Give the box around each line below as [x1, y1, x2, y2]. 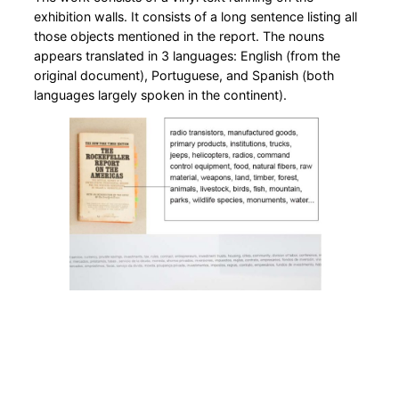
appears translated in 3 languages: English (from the [34, 47, 340, 63]
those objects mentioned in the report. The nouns [34, 28, 324, 44]
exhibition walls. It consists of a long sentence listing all [34, 8, 357, 24]
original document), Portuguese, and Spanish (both [34, 67, 334, 83]
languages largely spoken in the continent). [34, 86, 290, 102]
